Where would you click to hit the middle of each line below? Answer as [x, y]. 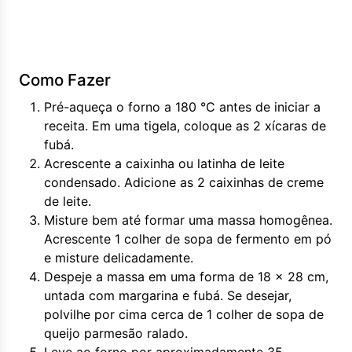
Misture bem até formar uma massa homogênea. [188, 220]
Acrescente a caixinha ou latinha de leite [164, 163]
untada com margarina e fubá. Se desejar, [168, 295]
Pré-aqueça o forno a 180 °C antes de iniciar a [182, 107]
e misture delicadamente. [119, 258]
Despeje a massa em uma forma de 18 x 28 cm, [186, 277]
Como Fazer [65, 80]
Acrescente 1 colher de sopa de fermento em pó [188, 239]
